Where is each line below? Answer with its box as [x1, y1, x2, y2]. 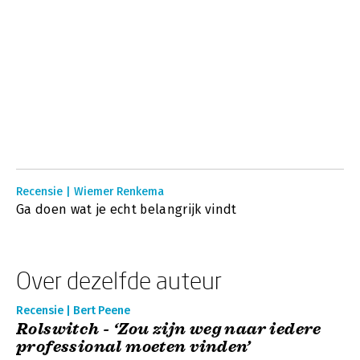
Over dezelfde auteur [16, 266, 222, 294]
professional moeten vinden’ [16, 337, 251, 357]
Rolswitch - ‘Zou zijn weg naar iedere [16, 319, 321, 339]
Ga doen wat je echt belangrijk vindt [16, 202, 237, 217]
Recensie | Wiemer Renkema [16, 185, 164, 198]
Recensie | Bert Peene [16, 304, 130, 317]
